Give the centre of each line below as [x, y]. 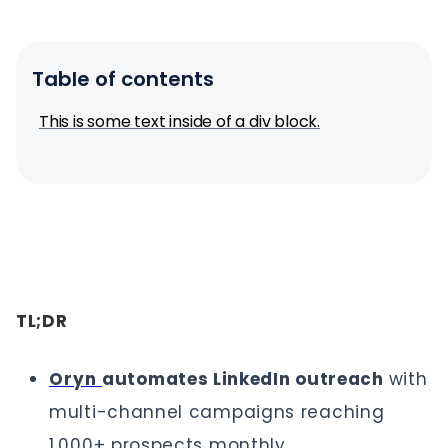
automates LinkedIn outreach [245, 379]
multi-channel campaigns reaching [217, 412]
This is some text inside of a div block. [179, 121]
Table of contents [123, 79]
